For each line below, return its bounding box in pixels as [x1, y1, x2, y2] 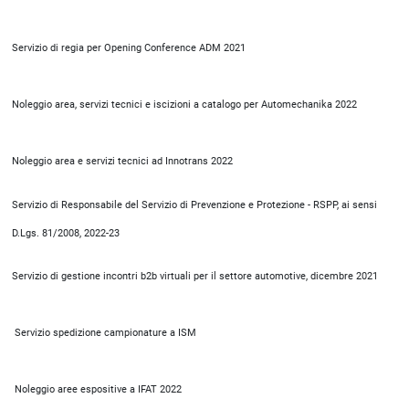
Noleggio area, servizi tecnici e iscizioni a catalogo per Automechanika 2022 [12, 99, 357, 110]
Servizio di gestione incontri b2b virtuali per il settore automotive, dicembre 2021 [12, 270, 378, 282]
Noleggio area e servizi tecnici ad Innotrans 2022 [12, 155, 233, 167]
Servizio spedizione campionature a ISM [12, 327, 196, 339]
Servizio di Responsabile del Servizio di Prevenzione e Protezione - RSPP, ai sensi [12, 199, 377, 211]
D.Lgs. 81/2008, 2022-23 [12, 227, 120, 239]
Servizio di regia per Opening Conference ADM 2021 [12, 42, 246, 54]
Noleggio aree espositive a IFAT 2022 [12, 383, 182, 395]
